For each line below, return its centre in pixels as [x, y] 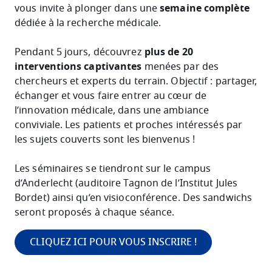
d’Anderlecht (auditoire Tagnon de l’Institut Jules [126, 183]
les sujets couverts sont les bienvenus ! [106, 139]
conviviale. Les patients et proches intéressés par [129, 125]
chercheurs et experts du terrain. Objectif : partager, [136, 81]
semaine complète [205, 8]
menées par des [180, 66]
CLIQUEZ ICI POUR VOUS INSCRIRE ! [113, 242]
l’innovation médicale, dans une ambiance [112, 110]
